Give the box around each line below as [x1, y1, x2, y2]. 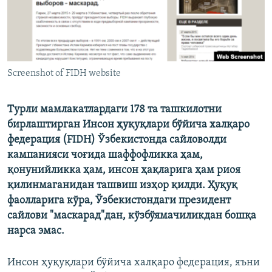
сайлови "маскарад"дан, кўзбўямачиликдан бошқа [7, 210, 256, 222]
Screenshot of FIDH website [7, 69, 121, 79]
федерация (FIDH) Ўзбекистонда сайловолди [7, 134, 226, 146]
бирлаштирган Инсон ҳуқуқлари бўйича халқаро [7, 119, 250, 131]
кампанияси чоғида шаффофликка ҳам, [7, 149, 203, 161]
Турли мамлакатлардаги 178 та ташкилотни [7, 104, 222, 116]
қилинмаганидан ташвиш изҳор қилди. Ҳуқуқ [7, 180, 237, 192]
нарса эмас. [7, 225, 64, 237]
